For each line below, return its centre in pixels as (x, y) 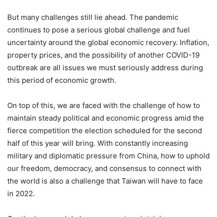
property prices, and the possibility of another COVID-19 (103, 55)
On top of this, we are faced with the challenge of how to (104, 105)
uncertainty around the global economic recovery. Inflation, (108, 42)
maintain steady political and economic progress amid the (106, 118)
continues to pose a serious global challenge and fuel (99, 30)
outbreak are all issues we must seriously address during (105, 67)
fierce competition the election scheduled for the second (105, 130)
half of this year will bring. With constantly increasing (98, 143)
